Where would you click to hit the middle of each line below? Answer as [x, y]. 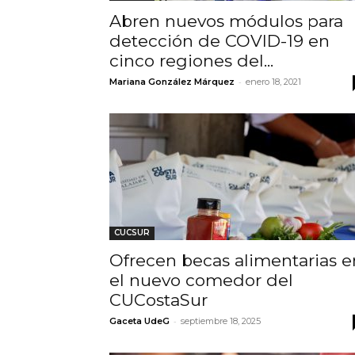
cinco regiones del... [191, 60]
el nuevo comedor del [201, 280]
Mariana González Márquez [172, 81]
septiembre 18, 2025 [221, 321]
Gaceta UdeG [139, 321]
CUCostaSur [158, 300]
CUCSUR [132, 232]
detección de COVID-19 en [219, 40]
